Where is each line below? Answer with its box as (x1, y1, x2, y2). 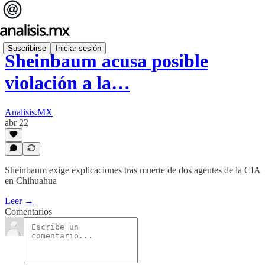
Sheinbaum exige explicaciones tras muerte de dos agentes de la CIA (5, 165, 260, 175)
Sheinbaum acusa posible (5, 50, 208, 72)
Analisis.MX (5, 106, 53, 117)
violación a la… (5, 72, 130, 94)
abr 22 (5, 117, 28, 128)
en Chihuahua (5, 176, 57, 186)
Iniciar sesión (56, 43, 101, 53)
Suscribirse (8, 43, 46, 53)
